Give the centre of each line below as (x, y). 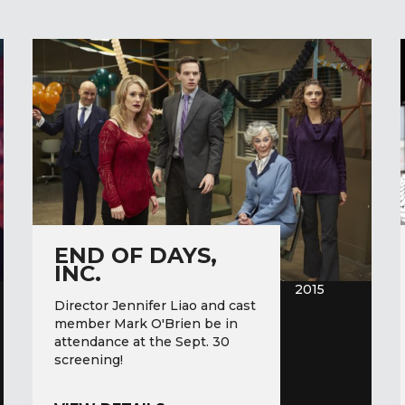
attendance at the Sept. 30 (141, 342)
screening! (92, 360)
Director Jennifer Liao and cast (155, 306)
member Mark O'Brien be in (146, 324)
